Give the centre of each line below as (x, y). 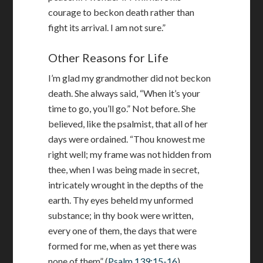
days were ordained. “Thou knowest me (127, 139)
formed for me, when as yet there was (123, 246)
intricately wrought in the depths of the (126, 185)
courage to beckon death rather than (122, 12)
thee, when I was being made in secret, (124, 169)
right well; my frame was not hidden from (130, 154)
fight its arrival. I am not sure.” (107, 27)
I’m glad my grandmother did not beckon (130, 78)
